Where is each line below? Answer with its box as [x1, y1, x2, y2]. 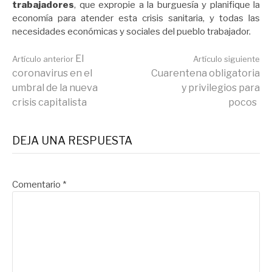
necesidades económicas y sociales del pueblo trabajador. [12, 25, 251, 37]
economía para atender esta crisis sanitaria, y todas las [12, 12, 260, 24]
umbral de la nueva [12, 82, 98, 94]
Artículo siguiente [193, 54, 260, 64]
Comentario [12, 179, 63, 191]
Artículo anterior [12, 54, 73, 64]
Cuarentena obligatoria [151, 67, 260, 80]
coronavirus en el [12, 67, 92, 80]
